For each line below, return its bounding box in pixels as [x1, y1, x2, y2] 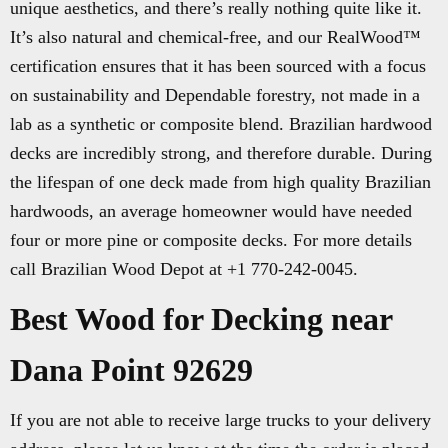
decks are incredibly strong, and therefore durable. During [10, 143, 432, 163]
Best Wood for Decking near [10, 301, 392, 337]
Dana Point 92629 [10, 352, 253, 388]
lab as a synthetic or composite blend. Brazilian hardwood [10, 114, 432, 134]
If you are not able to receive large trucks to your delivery [10, 410, 431, 430]
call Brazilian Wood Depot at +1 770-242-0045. [10, 259, 358, 279]
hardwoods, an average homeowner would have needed [10, 201, 412, 221]
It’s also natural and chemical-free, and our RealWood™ [10, 27, 421, 47]
